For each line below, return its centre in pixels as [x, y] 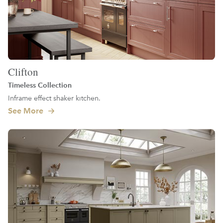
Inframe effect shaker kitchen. [54, 98]
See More [27, 111]
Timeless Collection [40, 85]
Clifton [23, 71]
